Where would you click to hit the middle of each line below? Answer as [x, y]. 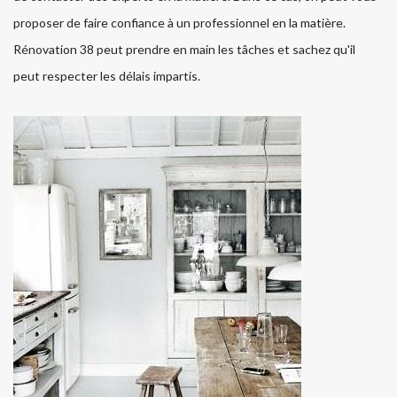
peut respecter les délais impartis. [107, 75]
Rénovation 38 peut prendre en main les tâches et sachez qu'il [184, 49]
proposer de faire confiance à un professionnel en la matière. [179, 22]
